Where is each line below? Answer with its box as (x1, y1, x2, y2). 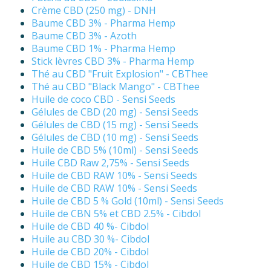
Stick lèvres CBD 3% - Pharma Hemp (31, 54, 194, 68)
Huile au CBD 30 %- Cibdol (31, 232, 149, 246)
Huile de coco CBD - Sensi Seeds (31, 93, 175, 106)
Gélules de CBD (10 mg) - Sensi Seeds (31, 131, 198, 145)
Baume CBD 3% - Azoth (31, 29, 137, 43)
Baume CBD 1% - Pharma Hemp (31, 42, 175, 56)
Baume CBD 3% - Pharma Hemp (31, 16, 175, 30)
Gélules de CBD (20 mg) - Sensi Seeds (31, 105, 198, 119)
